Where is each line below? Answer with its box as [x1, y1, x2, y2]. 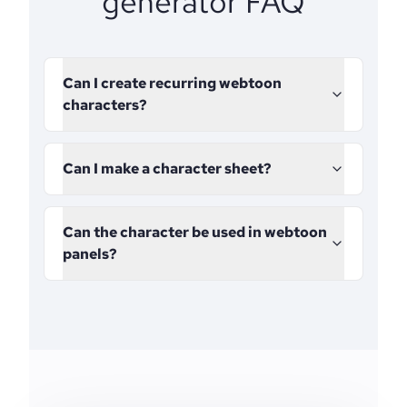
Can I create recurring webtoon [63, 74, 282, 93]
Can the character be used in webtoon [63, 223, 327, 242]
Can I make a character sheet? [63, 159, 272, 178]
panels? [63, 244, 117, 263]
